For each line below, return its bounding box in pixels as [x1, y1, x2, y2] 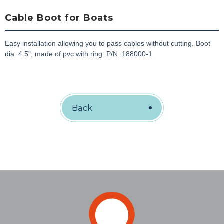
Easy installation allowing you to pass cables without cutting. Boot [5, 39, 210, 47]
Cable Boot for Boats [5, 12, 113, 24]
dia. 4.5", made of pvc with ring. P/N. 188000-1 [5, 49, 152, 58]
